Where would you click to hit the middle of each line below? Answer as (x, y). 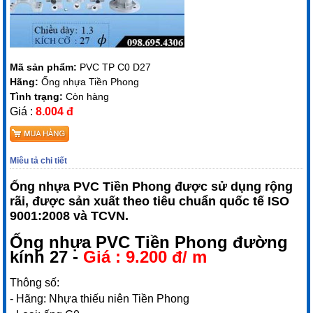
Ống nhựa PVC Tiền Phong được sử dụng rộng (152, 186)
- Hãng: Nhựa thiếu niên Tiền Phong (100, 298)
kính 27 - (47, 256)
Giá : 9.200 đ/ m (145, 256)
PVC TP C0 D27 (116, 67)
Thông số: (35, 282)
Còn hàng (88, 96)
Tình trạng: (38, 96)
